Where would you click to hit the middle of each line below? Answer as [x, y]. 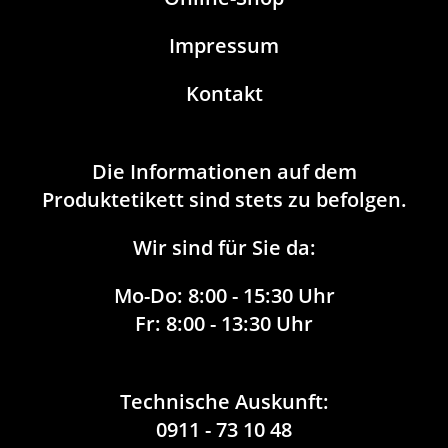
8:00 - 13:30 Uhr [237, 323]
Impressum [224, 45]
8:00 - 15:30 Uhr [258, 295]
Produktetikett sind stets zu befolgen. [224, 199]
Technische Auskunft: [224, 401]
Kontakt [224, 93]
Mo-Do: [148, 295]
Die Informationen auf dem [224, 171]
